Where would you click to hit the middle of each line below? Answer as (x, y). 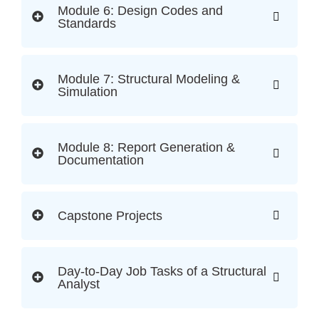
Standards (87, 24)
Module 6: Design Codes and (140, 11)
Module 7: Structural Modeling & (149, 79)
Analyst (79, 284)
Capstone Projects (110, 216)
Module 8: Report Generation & (146, 148)
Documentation (101, 161)
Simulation (88, 92)
